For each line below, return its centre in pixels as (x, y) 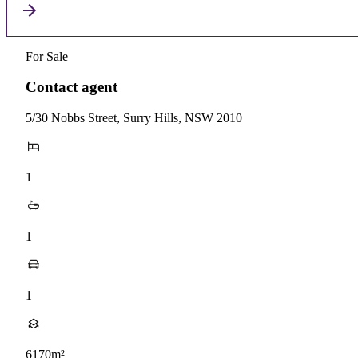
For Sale (47, 56)
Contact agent (72, 87)
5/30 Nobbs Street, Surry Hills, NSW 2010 (134, 117)
